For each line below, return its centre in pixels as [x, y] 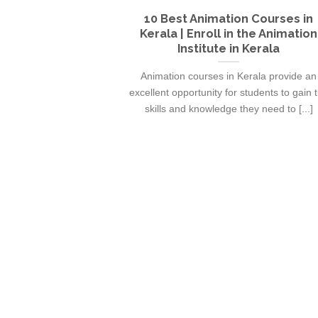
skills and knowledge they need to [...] [229, 108]
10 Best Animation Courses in [229, 19]
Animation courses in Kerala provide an [229, 76]
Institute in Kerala [229, 49]
